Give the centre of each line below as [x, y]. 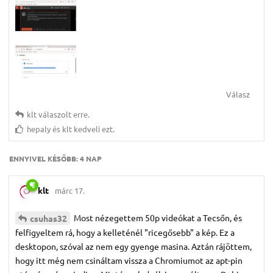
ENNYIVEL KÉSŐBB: [44, 158]
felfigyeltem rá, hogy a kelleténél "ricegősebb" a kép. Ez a [125, 232]
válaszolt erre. [63, 114]
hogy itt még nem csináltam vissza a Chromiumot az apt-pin [129, 261]
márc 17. [70, 191]
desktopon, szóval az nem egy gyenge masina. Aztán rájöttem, [133, 246]
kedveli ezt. [93, 129]
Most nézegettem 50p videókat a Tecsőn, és [157, 217]
